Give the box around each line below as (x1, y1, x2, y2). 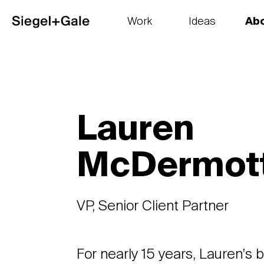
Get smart (174, 33, 229, 44)
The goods (110, 33, 169, 44)
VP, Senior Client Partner (77, 199, 229, 213)
